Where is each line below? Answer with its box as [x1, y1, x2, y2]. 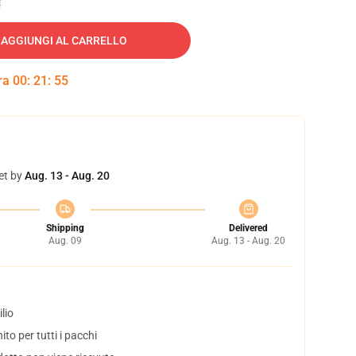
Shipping [45, 222, 84, 234]
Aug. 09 [48, 235, 82, 246]
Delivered [229, 222, 268, 234]
